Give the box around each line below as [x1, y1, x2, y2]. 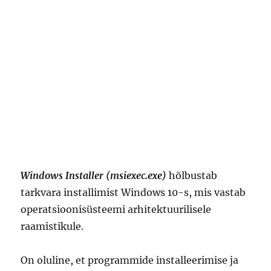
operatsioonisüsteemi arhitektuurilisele [21, 203, 212, 215]
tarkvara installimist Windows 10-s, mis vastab [21, 186, 246, 198]
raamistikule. [21, 220, 84, 232]
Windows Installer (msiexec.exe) [21, 169, 167, 181]
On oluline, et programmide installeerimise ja [21, 254, 239, 266]
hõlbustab [166, 169, 218, 181]
